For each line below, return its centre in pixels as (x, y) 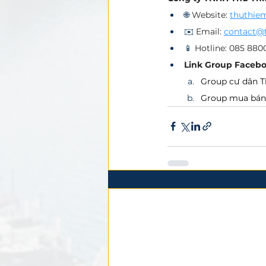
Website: (211, 15)
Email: (210, 31)
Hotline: (211, 48)
